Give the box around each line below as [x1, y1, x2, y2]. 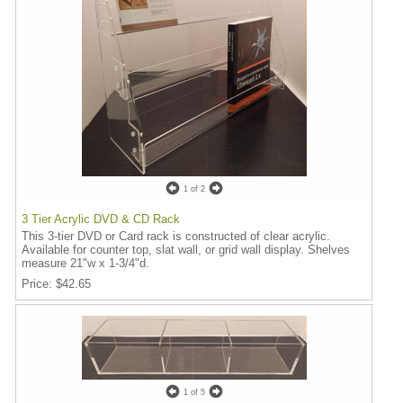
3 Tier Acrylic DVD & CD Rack [22, 212, 180, 226]
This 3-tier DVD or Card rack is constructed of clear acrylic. [22, 229, 330, 243]
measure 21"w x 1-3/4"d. [22, 256, 149, 270]
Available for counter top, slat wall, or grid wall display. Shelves [22, 243, 350, 256]
